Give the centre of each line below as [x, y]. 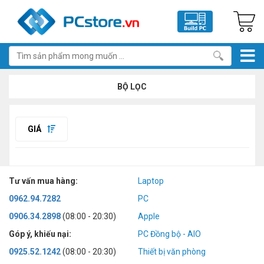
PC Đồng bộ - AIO [169, 234]
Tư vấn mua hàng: [43, 181]
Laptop [151, 181]
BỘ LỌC [132, 87]
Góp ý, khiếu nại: [40, 234]
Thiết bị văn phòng [172, 252]
